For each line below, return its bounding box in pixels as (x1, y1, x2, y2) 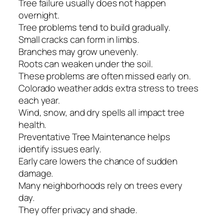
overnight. (18, 9, 60, 22)
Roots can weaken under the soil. (18, 57, 153, 71)
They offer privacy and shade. (18, 203, 138, 217)
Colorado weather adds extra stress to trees (18, 82, 199, 95)
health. (18, 118, 47, 131)
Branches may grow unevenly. (18, 45, 139, 58)
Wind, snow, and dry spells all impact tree (18, 106, 184, 119)
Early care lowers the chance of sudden (18, 155, 178, 168)
